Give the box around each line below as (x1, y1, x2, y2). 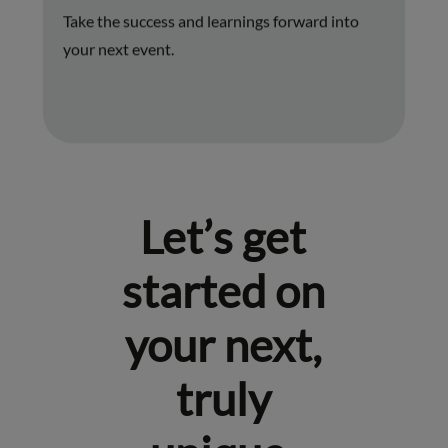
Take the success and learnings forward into (62, 11, 359, 31)
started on (121, 264, 325, 319)
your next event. (62, 39, 174, 59)
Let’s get (140, 210, 307, 265)
